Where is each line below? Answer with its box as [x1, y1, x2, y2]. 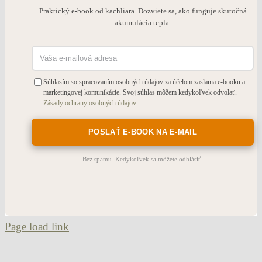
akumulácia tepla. [115, 18, 171, 27]
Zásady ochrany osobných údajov [43, 99, 138, 108]
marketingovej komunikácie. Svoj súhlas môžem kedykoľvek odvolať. [43, 88, 237, 97]
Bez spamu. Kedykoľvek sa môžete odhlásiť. [82, 156, 203, 163]
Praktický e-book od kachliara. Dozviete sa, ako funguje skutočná [39, 6, 247, 16]
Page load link [5, 220, 69, 233]
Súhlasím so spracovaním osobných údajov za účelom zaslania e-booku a [43, 78, 245, 87]
